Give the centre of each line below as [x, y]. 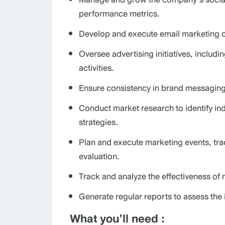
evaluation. [99, 156]
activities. [96, 68]
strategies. [98, 122]
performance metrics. [119, 13]
